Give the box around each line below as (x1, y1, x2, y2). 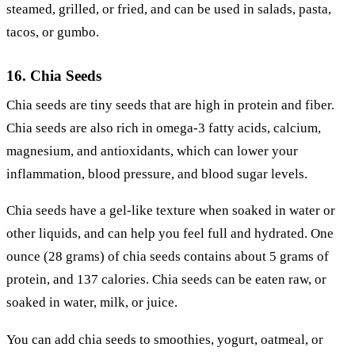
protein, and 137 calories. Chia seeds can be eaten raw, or (6, 272, 326, 288)
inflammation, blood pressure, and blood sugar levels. (6, 166, 307, 181)
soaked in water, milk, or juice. (6, 295, 177, 311)
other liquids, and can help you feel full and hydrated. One (6, 226, 334, 242)
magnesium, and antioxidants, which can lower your (6, 143, 298, 158)
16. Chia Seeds (6, 67, 101, 84)
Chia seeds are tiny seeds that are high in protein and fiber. (6, 97, 334, 113)
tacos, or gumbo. (6, 24, 99, 40)
